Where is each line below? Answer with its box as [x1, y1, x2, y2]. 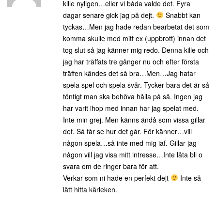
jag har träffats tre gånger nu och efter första [63, 57, 199, 66]
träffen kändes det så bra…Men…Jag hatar [63, 68, 196, 78]
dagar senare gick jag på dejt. [63, 10, 156, 20]
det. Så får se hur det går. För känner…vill [63, 126, 192, 136]
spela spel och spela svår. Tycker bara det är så [63, 80, 209, 90]
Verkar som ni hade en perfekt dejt [63, 173, 170, 183]
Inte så [178, 173, 201, 183]
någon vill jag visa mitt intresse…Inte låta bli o [63, 150, 202, 159]
